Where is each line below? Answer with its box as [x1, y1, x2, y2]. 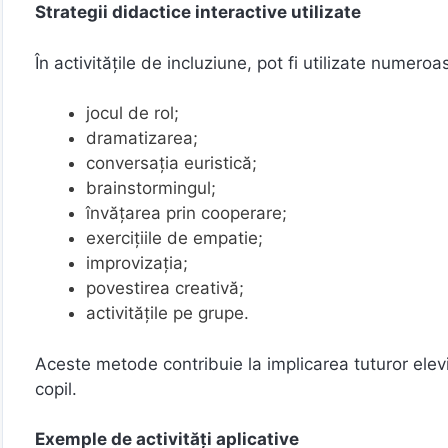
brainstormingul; [86, 178, 216, 198]
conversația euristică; [86, 153, 257, 173]
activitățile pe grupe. [86, 303, 249, 323]
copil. [35, 378, 77, 399]
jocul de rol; [86, 103, 179, 123]
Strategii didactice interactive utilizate [35, 2, 361, 22]
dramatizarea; [86, 128, 198, 148]
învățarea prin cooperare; [86, 203, 287, 223]
